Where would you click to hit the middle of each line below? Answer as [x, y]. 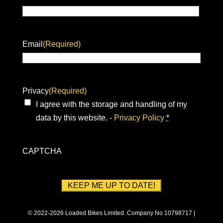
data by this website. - [75, 118]
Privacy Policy [139, 118]
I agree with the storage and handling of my [111, 104]
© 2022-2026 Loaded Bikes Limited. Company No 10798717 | [111, 213]
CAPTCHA [42, 151]
